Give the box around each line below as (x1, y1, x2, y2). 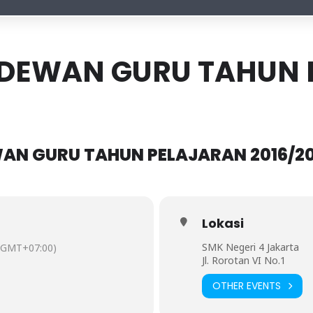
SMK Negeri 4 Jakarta (201, 240, 299, 254)
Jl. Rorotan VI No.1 (201, 253, 286, 267)
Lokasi (201, 214, 244, 232)
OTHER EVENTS (212, 279, 281, 293)
